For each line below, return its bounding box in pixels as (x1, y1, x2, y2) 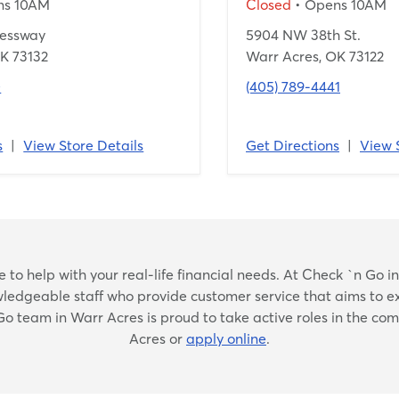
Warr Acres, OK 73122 (246, 47, 384, 65)
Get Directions (246, 136, 339, 154)
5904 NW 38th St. (246, 26, 361, 44)
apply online (186, 330, 266, 347)
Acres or (129, 330, 186, 347)
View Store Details (23, 136, 144, 154)
